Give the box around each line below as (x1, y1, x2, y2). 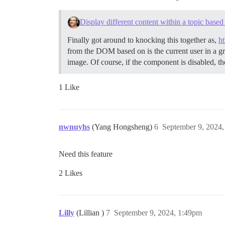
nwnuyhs (59, 122, 90, 131)
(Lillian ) (76, 208, 106, 217)
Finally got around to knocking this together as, (67, 35, 218, 44)
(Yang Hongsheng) (92, 122, 154, 131)
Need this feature (59, 149, 113, 158)
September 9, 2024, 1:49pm (114, 208, 202, 217)
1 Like (59, 82, 79, 91)
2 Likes (59, 168, 82, 177)
